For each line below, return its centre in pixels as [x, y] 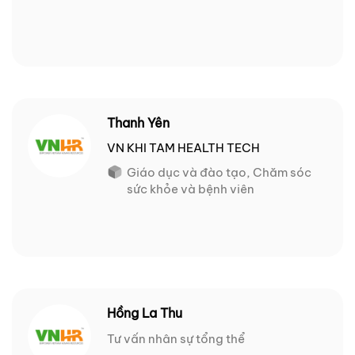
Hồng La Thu [145, 313]
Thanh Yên [138, 123]
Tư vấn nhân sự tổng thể [176, 339]
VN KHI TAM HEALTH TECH [183, 148]
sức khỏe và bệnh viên [191, 189]
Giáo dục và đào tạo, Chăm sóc [219, 173]
